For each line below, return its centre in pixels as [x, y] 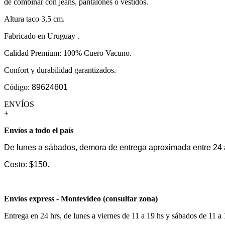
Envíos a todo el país [39, 130]
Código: [18, 87]
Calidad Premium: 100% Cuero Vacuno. [68, 53]
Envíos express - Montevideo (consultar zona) [81, 198]
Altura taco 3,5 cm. [34, 19]
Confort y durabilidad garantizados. [60, 70]
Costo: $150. [27, 164]
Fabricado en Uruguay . [42, 36]
